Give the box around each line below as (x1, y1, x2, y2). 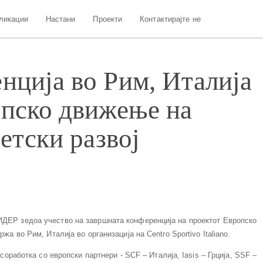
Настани (45, 14, 76, 23)
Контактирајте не (140, 14, 201, 23)
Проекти (93, 14, 123, 23)
